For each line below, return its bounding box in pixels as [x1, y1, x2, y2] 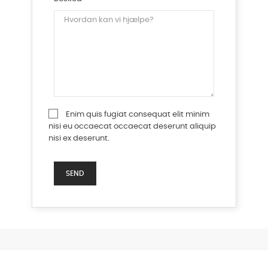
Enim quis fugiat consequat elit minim [66, 111, 209, 118]
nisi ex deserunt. [48, 135, 109, 142]
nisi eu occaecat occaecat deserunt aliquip [48, 123, 216, 130]
